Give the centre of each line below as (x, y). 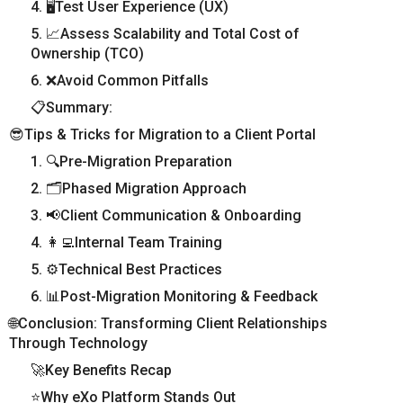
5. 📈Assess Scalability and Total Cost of (165, 33)
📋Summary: (72, 107)
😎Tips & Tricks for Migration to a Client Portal (162, 134)
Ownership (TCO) (87, 53)
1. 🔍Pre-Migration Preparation (131, 161)
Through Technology (78, 343)
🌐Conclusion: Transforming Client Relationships (168, 323)
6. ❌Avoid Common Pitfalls (120, 80)
